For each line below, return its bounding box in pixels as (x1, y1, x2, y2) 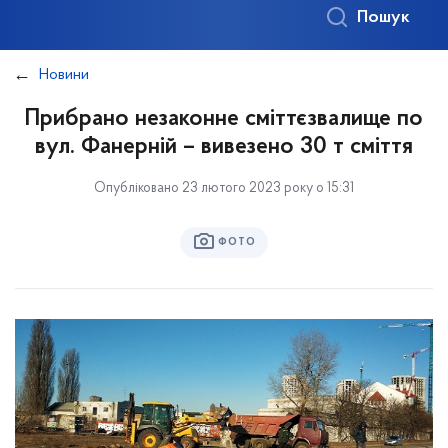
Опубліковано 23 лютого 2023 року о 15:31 (94, 181, 354, 196)
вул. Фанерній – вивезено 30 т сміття (35, 135, 413, 159)
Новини (39, 67, 89, 83)
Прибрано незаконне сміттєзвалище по (25, 107, 423, 131)
